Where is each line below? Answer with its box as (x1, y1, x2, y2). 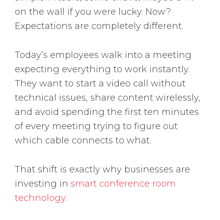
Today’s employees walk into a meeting (15, 50, 192, 61)
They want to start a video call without (15, 78, 186, 89)
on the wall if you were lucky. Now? (15, 6, 171, 18)
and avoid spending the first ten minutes (15, 107, 199, 118)
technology (15, 192, 65, 204)
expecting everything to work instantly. (15, 64, 190, 75)
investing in (15, 178, 71, 190)
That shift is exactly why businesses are (15, 164, 190, 175)
